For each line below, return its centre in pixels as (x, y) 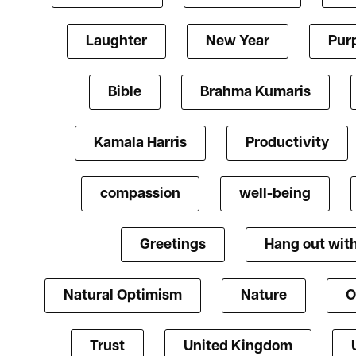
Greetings (173, 246)
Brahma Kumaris (255, 93)
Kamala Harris (140, 144)
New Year (237, 42)
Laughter (116, 42)
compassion (140, 195)
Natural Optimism (122, 296)
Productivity (287, 144)
